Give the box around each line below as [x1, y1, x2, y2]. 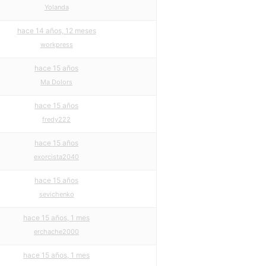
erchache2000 [34, 227, 80, 236]
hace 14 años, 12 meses [17, 26, 96, 35]
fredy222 [42, 115, 71, 123]
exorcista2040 [34, 153, 80, 161]
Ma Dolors [40, 78, 73, 86]
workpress [40, 40, 73, 49]
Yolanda [44, 3, 69, 11]
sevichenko [39, 190, 74, 198]
